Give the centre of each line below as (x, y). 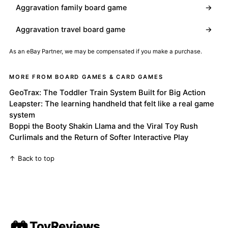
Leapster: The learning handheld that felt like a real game (112, 104)
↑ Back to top (32, 158)
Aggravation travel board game (71, 30)
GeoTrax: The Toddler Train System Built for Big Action (108, 92)
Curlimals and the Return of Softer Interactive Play (99, 137)
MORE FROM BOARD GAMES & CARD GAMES (86, 77)
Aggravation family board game (72, 8)
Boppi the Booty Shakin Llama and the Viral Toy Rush (104, 126)
